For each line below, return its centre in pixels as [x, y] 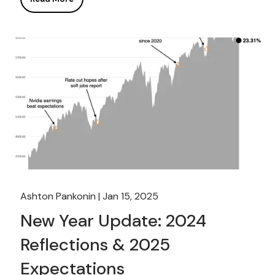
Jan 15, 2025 [131, 196]
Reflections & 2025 [95, 245]
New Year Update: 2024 [114, 221]
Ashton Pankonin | [62, 196]
